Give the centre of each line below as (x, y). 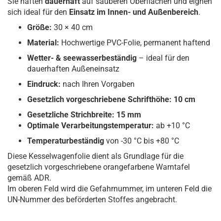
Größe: (39, 27)
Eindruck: (45, 84)
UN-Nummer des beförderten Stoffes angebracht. (92, 200)
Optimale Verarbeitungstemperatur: (91, 126)
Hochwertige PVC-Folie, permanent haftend (135, 43)
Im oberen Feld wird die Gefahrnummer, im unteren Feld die (110, 189)
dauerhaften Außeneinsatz (73, 69)
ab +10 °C (172, 126)
